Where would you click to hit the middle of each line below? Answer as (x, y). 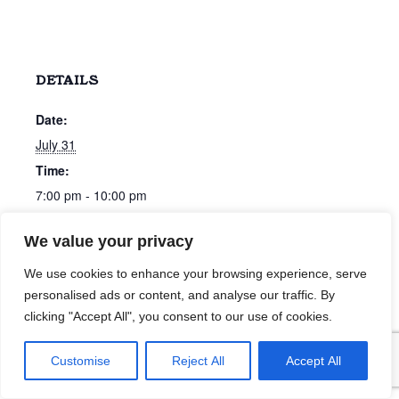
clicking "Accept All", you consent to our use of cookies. (178, 316)
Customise (81, 361)
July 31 (56, 144)
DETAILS (67, 80)
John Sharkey (319, 251)
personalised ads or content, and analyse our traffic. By (179, 295)
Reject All (198, 361)
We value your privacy (109, 241)
